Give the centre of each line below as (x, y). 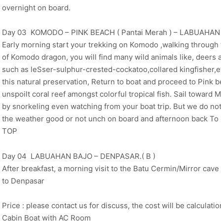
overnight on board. (36, 7)
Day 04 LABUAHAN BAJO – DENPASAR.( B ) (79, 156)
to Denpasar (23, 181)
